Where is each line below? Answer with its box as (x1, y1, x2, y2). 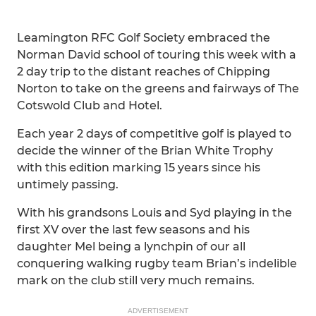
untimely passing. (17, 178, 119, 191)
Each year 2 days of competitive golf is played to (17, 127, 291, 140)
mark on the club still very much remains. (17, 274, 255, 287)
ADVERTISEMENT (128, 307, 188, 315)
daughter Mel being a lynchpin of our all (17, 240, 245, 253)
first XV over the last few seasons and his (17, 223, 250, 236)
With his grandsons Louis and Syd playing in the (17, 206, 292, 219)
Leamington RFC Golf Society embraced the (17, 31, 270, 44)
